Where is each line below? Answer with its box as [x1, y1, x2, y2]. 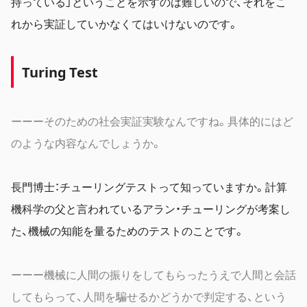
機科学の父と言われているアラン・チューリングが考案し [11, 199, 291, 217]
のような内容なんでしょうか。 [11, 134, 162, 151]
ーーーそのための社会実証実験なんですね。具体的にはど [11, 112, 293, 129]
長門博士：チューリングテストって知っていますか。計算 [11, 177, 287, 195]
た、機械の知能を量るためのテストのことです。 [11, 221, 245, 238]
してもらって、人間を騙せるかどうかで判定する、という [11, 287, 286, 304]
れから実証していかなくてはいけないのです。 [11, 14, 238, 32]
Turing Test [22, 61, 98, 82]
